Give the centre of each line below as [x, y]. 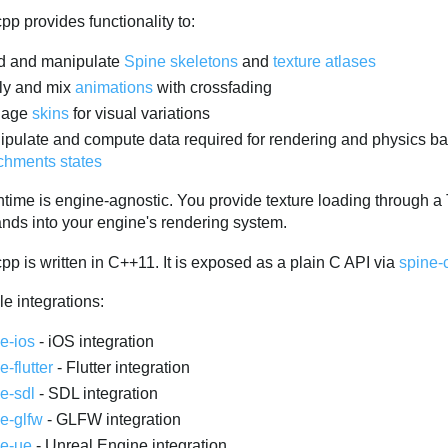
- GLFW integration [112, 420]
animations [114, 87]
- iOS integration [95, 342]
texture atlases [325, 61]
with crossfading [213, 87]
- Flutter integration [122, 368]
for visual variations [140, 113]
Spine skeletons [181, 61]
